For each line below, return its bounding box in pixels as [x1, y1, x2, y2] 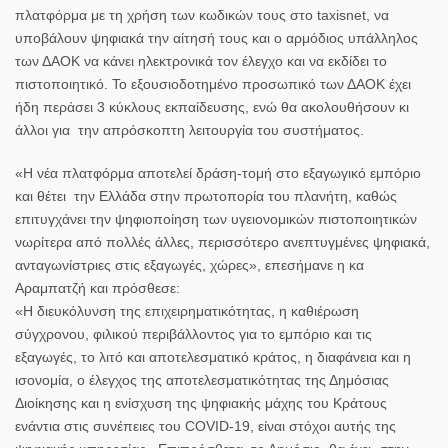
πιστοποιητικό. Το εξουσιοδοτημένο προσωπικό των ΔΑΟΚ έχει [15, 75, 411, 92]
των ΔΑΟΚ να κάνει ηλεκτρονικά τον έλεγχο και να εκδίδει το [15, 52, 387, 69]
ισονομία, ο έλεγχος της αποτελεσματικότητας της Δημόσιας [15, 371, 389, 388]
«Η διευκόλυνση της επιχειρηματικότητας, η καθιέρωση [15, 302, 359, 319]
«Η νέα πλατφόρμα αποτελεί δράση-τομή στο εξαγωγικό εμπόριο [15, 164, 421, 181]
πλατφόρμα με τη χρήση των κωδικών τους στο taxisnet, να [15, 6, 389, 23]
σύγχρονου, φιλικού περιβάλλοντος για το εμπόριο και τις [15, 325, 372, 342]
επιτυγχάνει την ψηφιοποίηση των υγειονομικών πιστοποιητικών [15, 210, 417, 227]
